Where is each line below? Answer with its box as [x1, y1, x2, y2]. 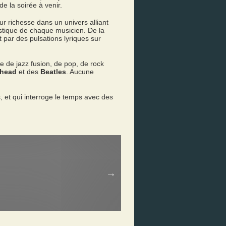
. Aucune [66, 68, 94, 76]
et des [17, 68, 40, 76]
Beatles [40, 68, 66, 76]
